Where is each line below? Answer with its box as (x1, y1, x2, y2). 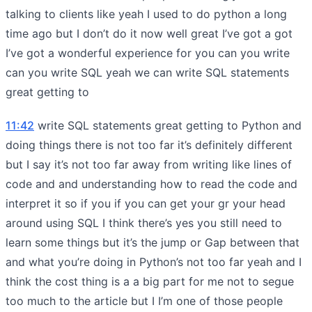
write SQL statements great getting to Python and (34, 118, 302, 132)
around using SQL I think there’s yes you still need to (6, 215, 282, 230)
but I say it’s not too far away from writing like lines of (6, 157, 292, 171)
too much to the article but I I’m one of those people (6, 293, 283, 308)
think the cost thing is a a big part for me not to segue (6, 274, 294, 288)
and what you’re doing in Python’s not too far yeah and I (6, 254, 302, 269)
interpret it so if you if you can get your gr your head (6, 196, 286, 210)
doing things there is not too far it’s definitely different (6, 137, 292, 152)
